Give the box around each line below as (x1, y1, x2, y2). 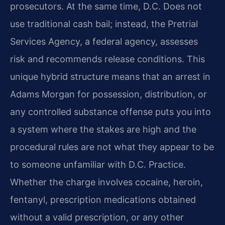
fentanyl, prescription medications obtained (10, 194, 196, 205)
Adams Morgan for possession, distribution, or (10, 89, 207, 100)
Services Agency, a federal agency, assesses (10, 36, 198, 47)
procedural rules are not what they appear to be (10, 142, 214, 153)
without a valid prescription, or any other (10, 212, 184, 223)
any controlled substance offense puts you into (10, 106, 211, 118)
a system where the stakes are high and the (10, 124, 196, 135)
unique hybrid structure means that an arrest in (10, 71, 210, 82)
